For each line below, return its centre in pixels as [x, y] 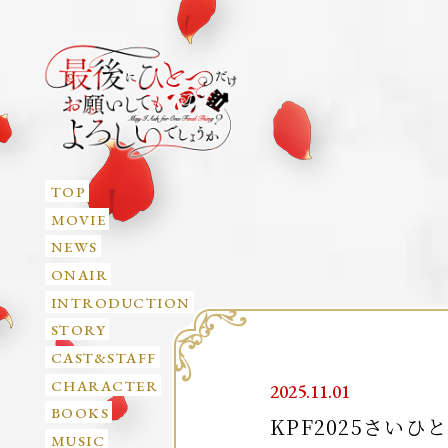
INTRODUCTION [120, 302]
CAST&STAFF [103, 357]
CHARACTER [104, 385]
